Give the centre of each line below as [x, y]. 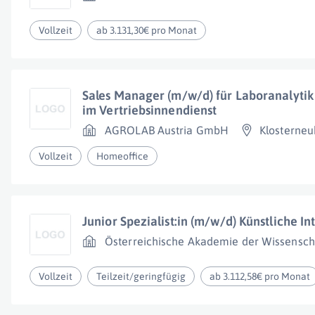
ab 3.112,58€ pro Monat [260, 276]
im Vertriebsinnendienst [150, 110]
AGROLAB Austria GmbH [167, 130]
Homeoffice [123, 156]
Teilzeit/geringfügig [141, 276]
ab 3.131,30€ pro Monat [147, 30]
